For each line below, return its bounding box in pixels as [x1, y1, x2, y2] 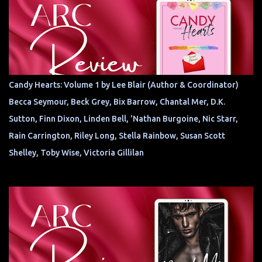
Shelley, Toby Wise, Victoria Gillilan [9, 148, 144, 158]
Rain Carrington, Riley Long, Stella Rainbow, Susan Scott [9, 131, 225, 141]
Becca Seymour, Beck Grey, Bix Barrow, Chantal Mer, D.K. [9, 97, 225, 107]
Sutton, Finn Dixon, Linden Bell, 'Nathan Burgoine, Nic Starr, [9, 114, 238, 124]
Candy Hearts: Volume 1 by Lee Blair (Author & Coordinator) [9, 80, 239, 90]
